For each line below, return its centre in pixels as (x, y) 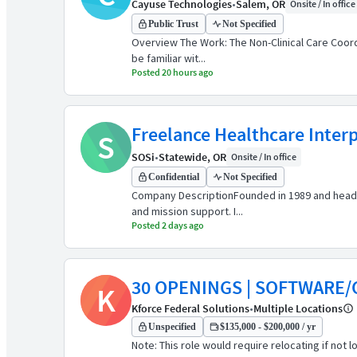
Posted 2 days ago (168, 225)
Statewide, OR (192, 157)
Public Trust (173, 24)
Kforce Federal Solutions (190, 308)
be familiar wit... (169, 58)
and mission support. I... (187, 211)
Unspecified (172, 327)
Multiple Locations (298, 308)
